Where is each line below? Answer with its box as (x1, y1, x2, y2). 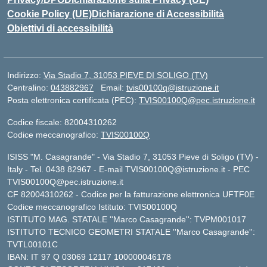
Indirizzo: (7, 70, 44, 80)
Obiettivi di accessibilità (7, 23, 113, 33)
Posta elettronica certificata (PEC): (7, 95, 139, 105)
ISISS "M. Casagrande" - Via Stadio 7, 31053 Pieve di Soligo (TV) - (7, 152, 259, 162)
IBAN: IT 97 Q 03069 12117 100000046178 (7, 252, 171, 262)
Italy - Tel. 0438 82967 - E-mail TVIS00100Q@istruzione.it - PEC (7, 164, 250, 174)
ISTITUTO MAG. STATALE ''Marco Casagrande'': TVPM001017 (7, 215, 246, 224)
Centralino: (7, 83, 51, 92)
